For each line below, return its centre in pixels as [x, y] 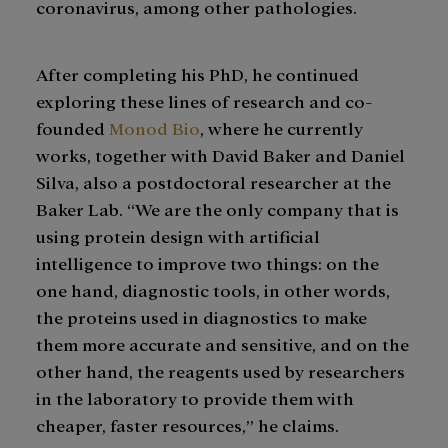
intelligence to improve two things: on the [207, 263]
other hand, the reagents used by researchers [220, 371]
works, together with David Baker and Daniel [220, 155]
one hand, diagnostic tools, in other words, [213, 290]
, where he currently [281, 128]
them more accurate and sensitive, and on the [222, 344]
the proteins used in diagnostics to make [201, 317]
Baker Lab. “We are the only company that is [217, 209]
